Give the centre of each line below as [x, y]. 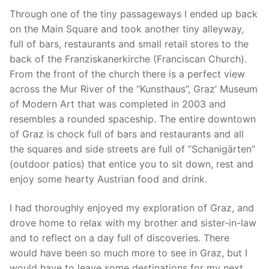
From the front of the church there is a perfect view [127, 74]
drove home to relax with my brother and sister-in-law [133, 222]
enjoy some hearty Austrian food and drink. [108, 179]
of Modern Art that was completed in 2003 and [118, 104]
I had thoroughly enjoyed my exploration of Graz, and [132, 207]
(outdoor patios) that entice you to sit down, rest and [131, 164]
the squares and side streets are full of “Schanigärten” [132, 149]
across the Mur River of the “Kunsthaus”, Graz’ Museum [134, 89]
